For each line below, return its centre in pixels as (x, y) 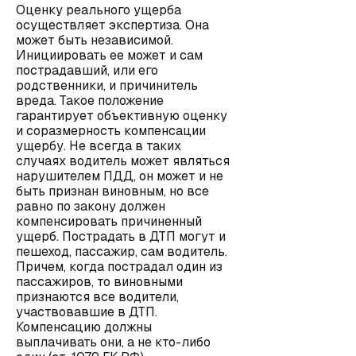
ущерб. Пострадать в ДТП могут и (121, 236)
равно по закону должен (91, 206)
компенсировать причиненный (109, 221)
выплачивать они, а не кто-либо (113, 342)
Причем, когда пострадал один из (119, 267)
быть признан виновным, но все (112, 191)
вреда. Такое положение (90, 101)
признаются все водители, (97, 297)
